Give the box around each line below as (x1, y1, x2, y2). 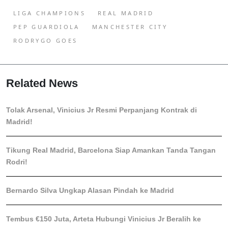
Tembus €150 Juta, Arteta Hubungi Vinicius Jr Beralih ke (6, 215, 201, 223)
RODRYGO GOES (13, 37, 78, 45)
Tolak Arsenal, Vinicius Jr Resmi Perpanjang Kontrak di (6, 106, 197, 115)
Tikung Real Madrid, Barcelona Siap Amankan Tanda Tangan (6, 146, 216, 155)
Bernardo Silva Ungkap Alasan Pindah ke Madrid (6, 186, 174, 195)
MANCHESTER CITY (92, 23, 168, 31)
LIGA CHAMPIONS (13, 9, 86, 17)
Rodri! (6, 158, 27, 166)
